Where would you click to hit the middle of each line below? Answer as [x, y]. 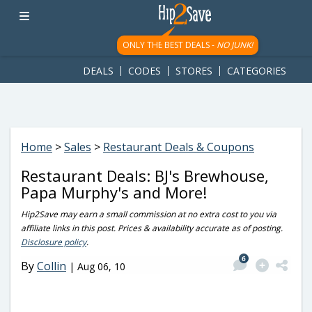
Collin [52, 266]
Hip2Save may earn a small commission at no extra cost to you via [149, 214]
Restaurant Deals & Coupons [179, 147]
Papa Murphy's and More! [114, 192]
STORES [194, 71]
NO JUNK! [234, 45]
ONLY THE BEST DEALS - [169, 45]
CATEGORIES [257, 71]
